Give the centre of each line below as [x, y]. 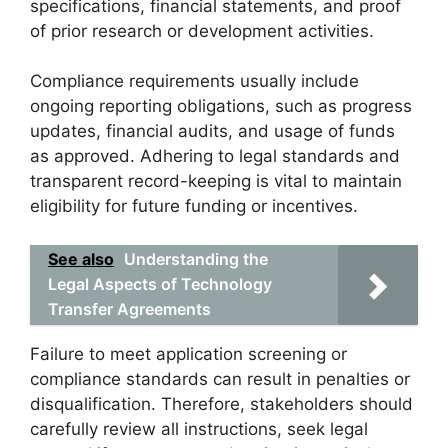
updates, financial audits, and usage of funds [212, 131]
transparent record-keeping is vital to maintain [216, 181]
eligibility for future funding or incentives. [194, 206]
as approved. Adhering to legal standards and [215, 156]
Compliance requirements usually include [194, 81]
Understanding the [196, 258]
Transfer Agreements [129, 308]
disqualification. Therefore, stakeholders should [221, 403]
